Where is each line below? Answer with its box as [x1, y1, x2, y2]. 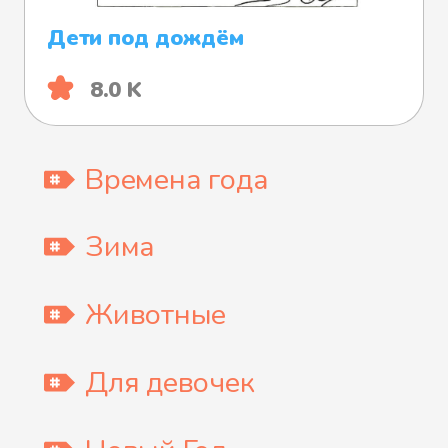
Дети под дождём [47, 23, 244, 53]
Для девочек [85, 362, 255, 402]
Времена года [85, 159, 269, 199]
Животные [85, 295, 227, 335]
